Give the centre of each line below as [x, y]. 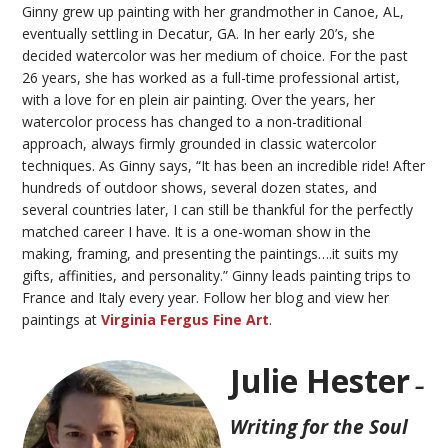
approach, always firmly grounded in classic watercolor [199, 143]
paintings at [62, 319]
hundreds [52, 187]
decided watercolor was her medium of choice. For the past [215, 55]
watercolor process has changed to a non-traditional [192, 121]
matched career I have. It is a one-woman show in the [197, 231]
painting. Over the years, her [282, 99]
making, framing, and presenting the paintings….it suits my [210, 253]
